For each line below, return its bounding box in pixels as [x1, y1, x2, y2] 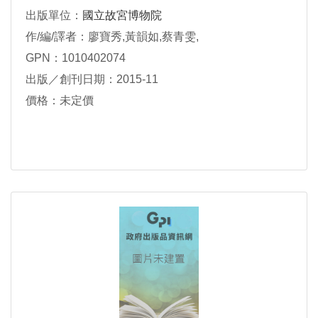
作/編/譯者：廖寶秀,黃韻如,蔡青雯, [26, 31, 199, 43]
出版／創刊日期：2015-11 [26, 73, 158, 86]
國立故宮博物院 [82, 9, 162, 22]
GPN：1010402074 [26, 52, 126, 65]
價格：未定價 [26, 94, 94, 107]
